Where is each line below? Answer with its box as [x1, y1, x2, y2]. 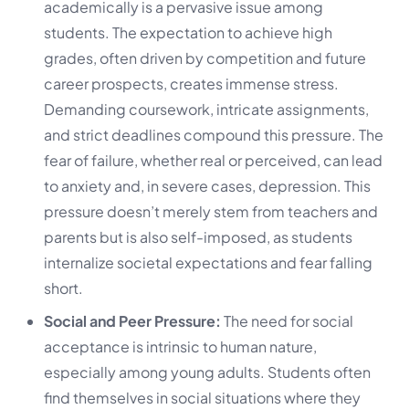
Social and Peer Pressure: [44, 311, 221, 331]
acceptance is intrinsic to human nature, [44, 337, 317, 357]
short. [44, 278, 83, 299]
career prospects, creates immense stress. [44, 74, 339, 94]
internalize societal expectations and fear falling [44, 253, 372, 273]
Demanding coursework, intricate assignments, [44, 100, 369, 120]
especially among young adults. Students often [44, 362, 371, 383]
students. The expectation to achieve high [44, 23, 332, 43]
